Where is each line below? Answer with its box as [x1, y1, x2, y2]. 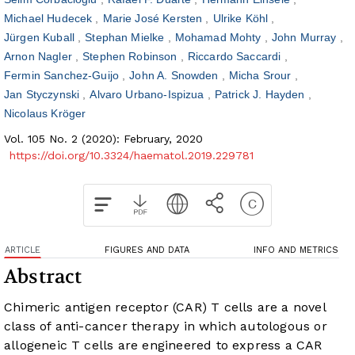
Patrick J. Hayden [214, 88, 308, 101]
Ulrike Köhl [212, 12, 272, 25]
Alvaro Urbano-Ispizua [90, 88, 208, 101]
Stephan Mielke [85, 31, 168, 44]
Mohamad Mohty [174, 31, 265, 44]
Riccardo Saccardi [187, 50, 284, 63]
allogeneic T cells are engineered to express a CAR [4, 338, 323, 353]
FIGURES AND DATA [105, 245, 189, 256]
